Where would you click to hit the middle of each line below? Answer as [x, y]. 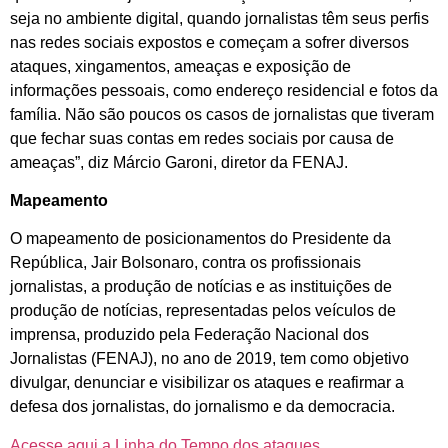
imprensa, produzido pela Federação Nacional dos [189, 335]
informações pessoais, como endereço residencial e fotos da [224, 90]
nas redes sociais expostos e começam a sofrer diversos [209, 42]
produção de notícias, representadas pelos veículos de [203, 311]
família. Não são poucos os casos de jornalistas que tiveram [222, 114]
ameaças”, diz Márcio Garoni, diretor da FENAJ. [179, 162]
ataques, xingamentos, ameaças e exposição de [180, 66]
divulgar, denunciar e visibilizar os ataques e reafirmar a [207, 383]
